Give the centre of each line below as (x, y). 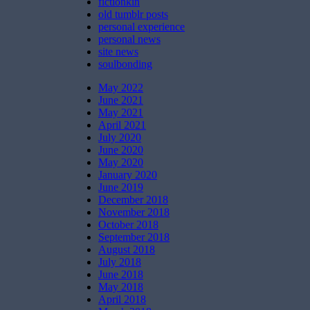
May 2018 (121, 286)
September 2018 (134, 237)
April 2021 (122, 125)
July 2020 (120, 137)
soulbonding (125, 64)
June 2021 (121, 100)
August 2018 (127, 249)
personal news (129, 39)
